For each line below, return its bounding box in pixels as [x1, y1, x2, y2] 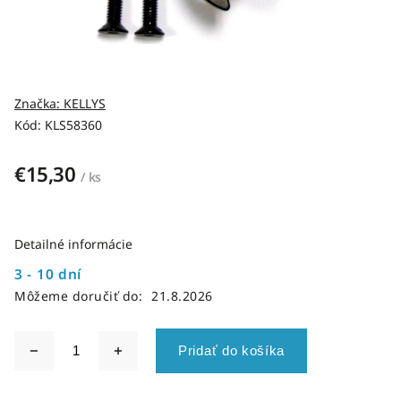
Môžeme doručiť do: [14, 287, 142, 304]
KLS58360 [45, 116, 102, 133]
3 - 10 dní [14, 265, 81, 284]
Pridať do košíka [178, 343, 286, 358]
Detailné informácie [14, 235, 132, 252]
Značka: [14, 95, 64, 112]
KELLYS [64, 95, 106, 112]
